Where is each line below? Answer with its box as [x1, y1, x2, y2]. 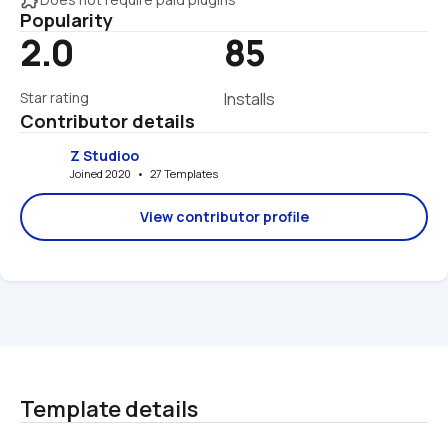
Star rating [20, 88, 89, 108]
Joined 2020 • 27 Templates [70, 165, 218, 181]
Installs [224, 88, 275, 111]
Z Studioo [70, 145, 139, 165]
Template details [20, 394, 198, 425]
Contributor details [20, 109, 195, 134]
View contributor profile [139, 207, 309, 227]
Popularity [20, 8, 113, 33]
